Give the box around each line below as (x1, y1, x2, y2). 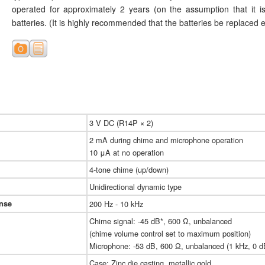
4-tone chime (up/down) (89, 164, 169, 176)
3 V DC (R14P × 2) (89, 117, 153, 129)
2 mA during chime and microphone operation (89, 134, 243, 146)
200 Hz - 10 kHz (89, 198, 143, 210)
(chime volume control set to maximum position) (89, 228, 251, 240)
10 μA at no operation (89, 147, 164, 159)
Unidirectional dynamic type (89, 181, 182, 193)
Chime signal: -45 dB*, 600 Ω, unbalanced (89, 215, 232, 227)
